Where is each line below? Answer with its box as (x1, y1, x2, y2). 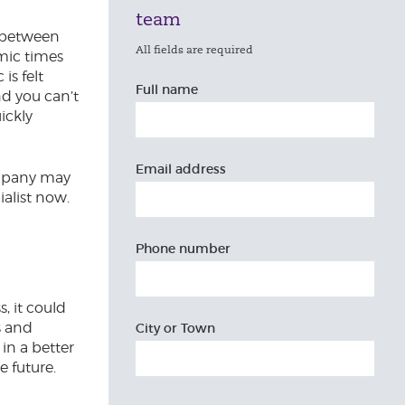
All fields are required (136, 43, 253, 56)
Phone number (136, 240, 231, 257)
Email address (136, 161, 226, 177)
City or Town (136, 320, 215, 336)
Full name (136, 81, 198, 98)
